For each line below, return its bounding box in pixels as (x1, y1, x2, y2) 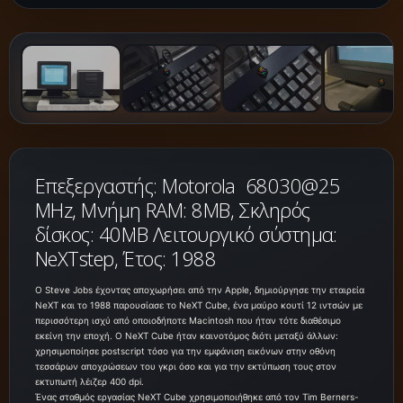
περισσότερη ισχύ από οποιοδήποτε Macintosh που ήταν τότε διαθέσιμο (35, 315, 341, 327)
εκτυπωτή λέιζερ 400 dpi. (35, 376, 144, 388)
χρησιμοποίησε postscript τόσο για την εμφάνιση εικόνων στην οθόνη (35, 345, 336, 357)
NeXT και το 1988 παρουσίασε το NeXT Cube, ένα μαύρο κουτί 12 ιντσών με (35, 300, 363, 311)
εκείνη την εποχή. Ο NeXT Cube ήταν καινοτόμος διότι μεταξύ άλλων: (35, 330, 338, 342)
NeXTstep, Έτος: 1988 (35, 244, 216, 272)
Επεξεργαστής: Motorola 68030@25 (35, 171, 341, 199)
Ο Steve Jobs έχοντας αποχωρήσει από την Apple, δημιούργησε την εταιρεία (35, 284, 364, 296)
